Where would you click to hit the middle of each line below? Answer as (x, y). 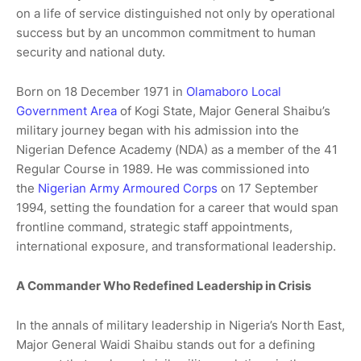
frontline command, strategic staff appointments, (154, 227)
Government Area (66, 111)
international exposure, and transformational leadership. (176, 246)
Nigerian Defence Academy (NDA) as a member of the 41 (177, 149)
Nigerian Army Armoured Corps (128, 188)
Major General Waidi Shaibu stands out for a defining (166, 344)
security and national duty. (91, 52)
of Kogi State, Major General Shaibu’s (224, 111)
